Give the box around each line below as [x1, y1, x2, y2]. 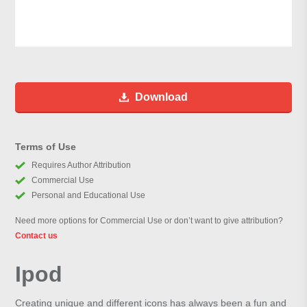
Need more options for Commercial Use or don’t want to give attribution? [15, 216, 284, 226]
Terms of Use [15, 141, 77, 153]
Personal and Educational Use [31, 191, 145, 201]
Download [135, 91, 188, 103]
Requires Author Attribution [31, 160, 131, 171]
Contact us [15, 231, 58, 241]
